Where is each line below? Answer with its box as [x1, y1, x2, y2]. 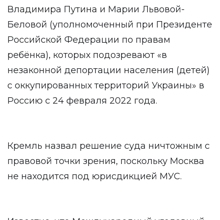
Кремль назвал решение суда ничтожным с [7, 140, 210, 151]
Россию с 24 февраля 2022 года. [7, 95, 157, 106]
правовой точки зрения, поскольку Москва [7, 156, 204, 166]
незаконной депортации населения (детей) [7, 65, 210, 76]
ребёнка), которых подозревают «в [7, 50, 167, 60]
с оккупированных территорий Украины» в [7, 80, 204, 91]
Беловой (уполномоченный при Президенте [7, 19, 212, 30]
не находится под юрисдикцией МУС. [7, 171, 182, 182]
